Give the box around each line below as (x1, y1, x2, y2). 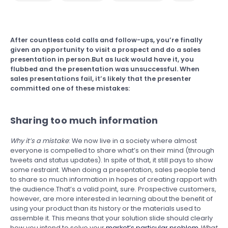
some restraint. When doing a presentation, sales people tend (10, 165, 215, 174)
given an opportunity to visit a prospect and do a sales (10, 45, 201, 54)
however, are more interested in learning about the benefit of (10, 194, 213, 203)
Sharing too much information (10, 114, 158, 127)
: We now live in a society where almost (69, 136, 197, 145)
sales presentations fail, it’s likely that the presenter (10, 74, 191, 83)
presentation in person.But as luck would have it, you (10, 55, 194, 64)
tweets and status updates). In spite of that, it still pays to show (10, 156, 213, 164)
